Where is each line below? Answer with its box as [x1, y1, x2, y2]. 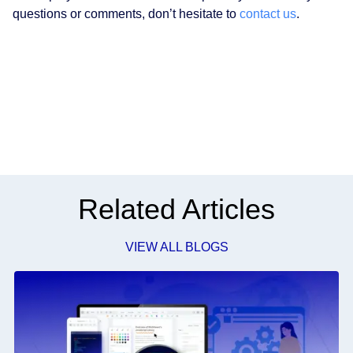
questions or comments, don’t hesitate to [13, 7, 240, 21]
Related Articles [78, 193, 275, 226]
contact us [240, 7, 296, 21]
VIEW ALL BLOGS [124, 240, 229, 255]
